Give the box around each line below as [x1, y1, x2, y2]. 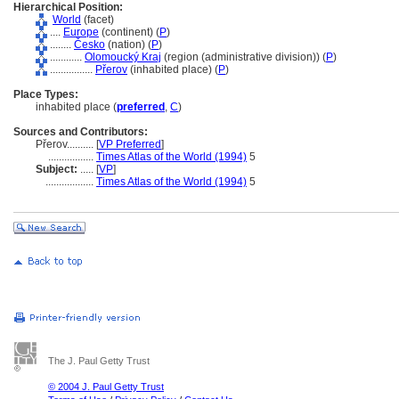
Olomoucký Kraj [85, 51, 161, 63]
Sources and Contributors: [13, 126, 148, 138]
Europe [63, 26, 99, 38]
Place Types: [13, 88, 78, 101]
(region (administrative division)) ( [161, 51, 326, 63]
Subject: [36, 163, 77, 175]
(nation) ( [105, 38, 151, 51]
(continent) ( [99, 26, 159, 38]
